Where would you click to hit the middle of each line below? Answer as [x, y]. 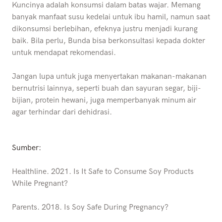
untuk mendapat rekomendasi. [64, 53]
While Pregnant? [41, 184]
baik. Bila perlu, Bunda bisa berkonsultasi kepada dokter [109, 41]
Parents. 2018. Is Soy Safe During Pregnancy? [91, 208]
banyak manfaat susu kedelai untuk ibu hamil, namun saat [111, 17]
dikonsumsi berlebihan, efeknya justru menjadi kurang [105, 29]
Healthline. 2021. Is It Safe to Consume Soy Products [103, 172]
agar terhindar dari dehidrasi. [63, 112]
